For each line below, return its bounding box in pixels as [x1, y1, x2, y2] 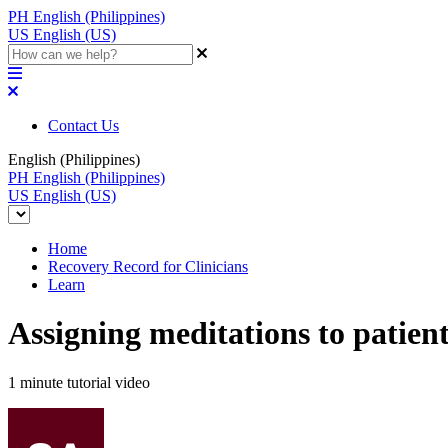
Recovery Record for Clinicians [48, 258, 248, 275]
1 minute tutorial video [8, 373, 150, 391]
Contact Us [48, 117, 119, 134]
